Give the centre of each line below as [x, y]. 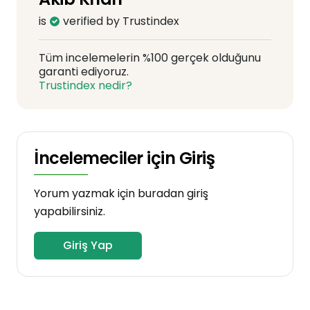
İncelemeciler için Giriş [125, 158]
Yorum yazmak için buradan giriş [121, 193]
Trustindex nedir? [85, 85]
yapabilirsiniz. [70, 211]
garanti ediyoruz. [84, 72]
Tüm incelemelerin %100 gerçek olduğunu [150, 58]
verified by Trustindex [120, 21]
